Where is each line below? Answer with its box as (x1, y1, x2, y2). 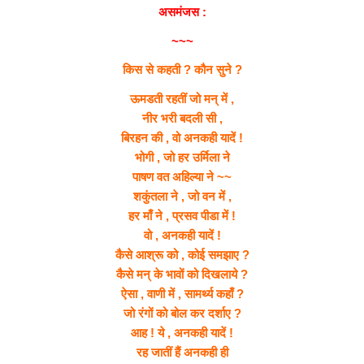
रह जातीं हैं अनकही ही (136, 344, 228, 359)
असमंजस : (158, 5, 206, 19)
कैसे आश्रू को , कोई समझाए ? (115, 247, 249, 262)
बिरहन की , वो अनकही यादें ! (121, 130, 243, 145)
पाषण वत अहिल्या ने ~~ (132, 169, 232, 184)
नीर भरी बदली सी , (141, 110, 223, 125)
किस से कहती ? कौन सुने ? (122, 63, 242, 77)
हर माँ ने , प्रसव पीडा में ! (128, 208, 236, 223)
